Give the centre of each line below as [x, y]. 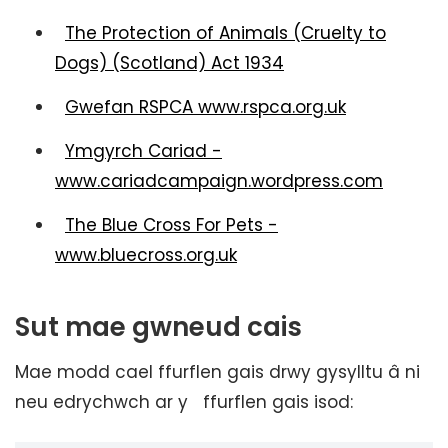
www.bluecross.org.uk [146, 255]
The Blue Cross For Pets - [171, 225]
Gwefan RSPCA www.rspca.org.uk [205, 107]
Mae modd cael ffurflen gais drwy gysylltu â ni [217, 372]
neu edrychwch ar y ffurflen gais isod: [184, 402]
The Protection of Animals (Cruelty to [225, 33]
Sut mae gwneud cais [158, 327]
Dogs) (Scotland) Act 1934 [169, 63]
